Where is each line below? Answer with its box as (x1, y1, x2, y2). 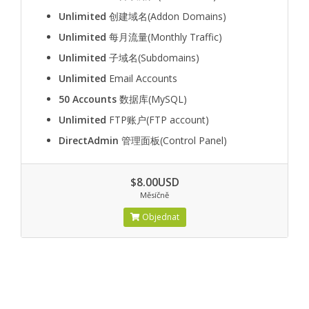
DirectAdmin (59, 134, 119, 147)
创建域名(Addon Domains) (106, 10, 226, 23)
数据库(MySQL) (117, 92, 187, 106)
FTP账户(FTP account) (106, 113, 209, 126)
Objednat (139, 211, 179, 223)
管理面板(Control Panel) (119, 134, 227, 147)
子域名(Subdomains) (106, 51, 199, 64)
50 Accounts (59, 92, 117, 106)
